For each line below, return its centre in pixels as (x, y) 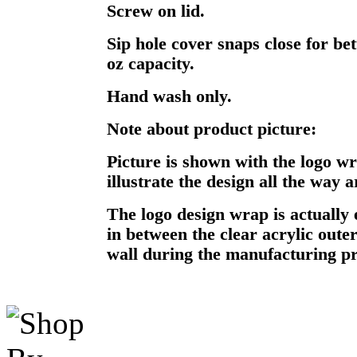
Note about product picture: (211, 129)
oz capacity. (150, 63)
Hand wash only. (169, 96)
